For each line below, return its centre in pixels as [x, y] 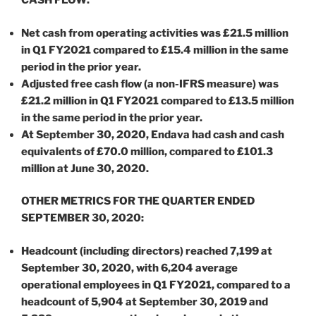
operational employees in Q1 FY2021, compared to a [156, 285]
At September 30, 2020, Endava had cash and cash [153, 134]
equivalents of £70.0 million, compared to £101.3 [147, 151]
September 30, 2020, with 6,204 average [129, 268]
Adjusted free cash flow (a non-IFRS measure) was [150, 84]
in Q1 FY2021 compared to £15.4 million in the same [155, 50]
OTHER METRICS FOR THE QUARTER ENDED [138, 201]
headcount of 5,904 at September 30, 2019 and [145, 302]
